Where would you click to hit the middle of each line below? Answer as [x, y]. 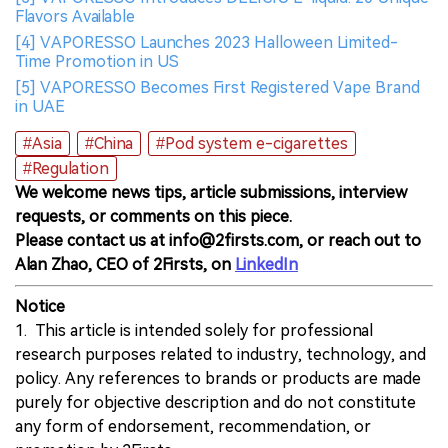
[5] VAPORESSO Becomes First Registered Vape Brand [217, 88]
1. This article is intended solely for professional [194, 331]
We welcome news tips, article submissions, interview [211, 193]
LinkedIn [266, 265]
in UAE [40, 107]
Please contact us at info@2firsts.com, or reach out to [218, 241]
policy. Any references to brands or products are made [218, 379]
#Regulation [66, 169]
